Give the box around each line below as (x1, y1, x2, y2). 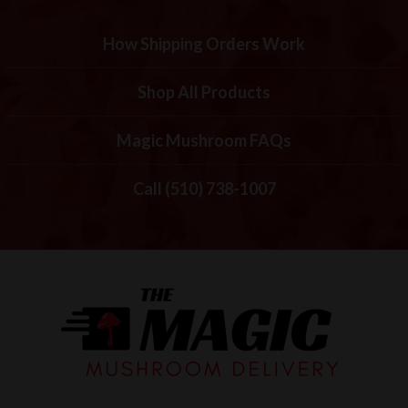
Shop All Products (138, 81, 270, 102)
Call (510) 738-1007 (132, 178, 276, 199)
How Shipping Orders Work (103, 33, 305, 54)
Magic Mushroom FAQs (117, 129, 291, 150)
